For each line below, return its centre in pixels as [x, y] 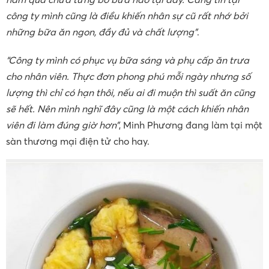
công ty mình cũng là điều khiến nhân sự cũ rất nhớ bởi [127, 16]
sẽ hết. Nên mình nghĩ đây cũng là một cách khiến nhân [127, 109]
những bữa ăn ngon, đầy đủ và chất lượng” [101, 32]
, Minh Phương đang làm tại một [191, 125]
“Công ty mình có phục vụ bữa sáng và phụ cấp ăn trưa [128, 60]
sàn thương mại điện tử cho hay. [78, 141]
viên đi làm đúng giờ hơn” [62, 125]
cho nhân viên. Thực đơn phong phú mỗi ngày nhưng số [128, 76]
